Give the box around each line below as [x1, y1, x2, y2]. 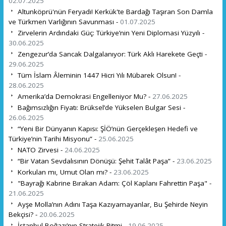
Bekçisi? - [8, 209, 39, 219]
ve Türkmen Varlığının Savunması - [8, 17, 120, 26]
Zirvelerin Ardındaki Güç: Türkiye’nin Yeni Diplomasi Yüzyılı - [15, 28, 204, 37]
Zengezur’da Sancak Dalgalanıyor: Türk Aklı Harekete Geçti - [15, 49, 207, 59]
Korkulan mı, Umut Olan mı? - [15, 167, 114, 177]
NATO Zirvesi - [15, 145, 65, 154]
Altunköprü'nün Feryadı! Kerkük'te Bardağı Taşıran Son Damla [15, 7, 213, 16]
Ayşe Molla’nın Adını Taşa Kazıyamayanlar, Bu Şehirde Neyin [15, 199, 208, 209]
